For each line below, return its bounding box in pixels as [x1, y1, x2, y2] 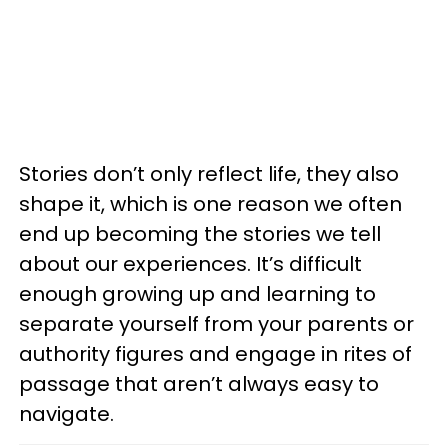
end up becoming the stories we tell [19, 219, 381, 248]
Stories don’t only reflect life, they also [19, 159, 399, 188]
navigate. [19, 399, 119, 428]
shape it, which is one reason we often [19, 189, 402, 218]
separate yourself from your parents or [19, 309, 414, 338]
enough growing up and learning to [19, 279, 376, 308]
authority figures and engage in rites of [19, 339, 412, 368]
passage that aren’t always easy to [19, 369, 379, 398]
